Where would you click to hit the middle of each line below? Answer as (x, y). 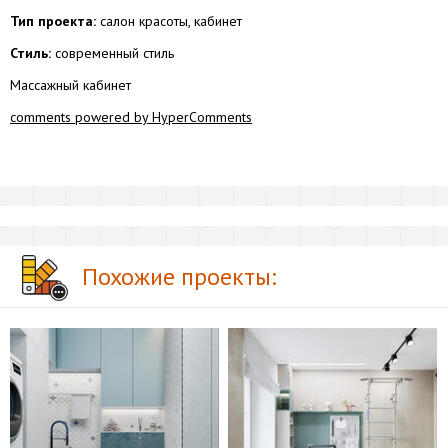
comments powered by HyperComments (131, 116)
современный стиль (112, 52)
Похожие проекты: (179, 276)
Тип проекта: (53, 20)
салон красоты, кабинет (169, 20)
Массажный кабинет (70, 84)
